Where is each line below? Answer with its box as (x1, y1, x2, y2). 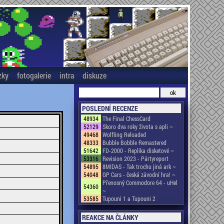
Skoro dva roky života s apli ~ (102, 122, 173, 130)
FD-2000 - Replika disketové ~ (102, 146, 174, 154)
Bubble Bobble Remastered (102, 138, 166, 146)
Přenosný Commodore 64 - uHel (102, 178, 177, 186)
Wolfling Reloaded (102, 130, 146, 138)
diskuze (82, 70, 106, 80)
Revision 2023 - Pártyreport (102, 154, 168, 162)
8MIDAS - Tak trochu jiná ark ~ (102, 162, 176, 170)
